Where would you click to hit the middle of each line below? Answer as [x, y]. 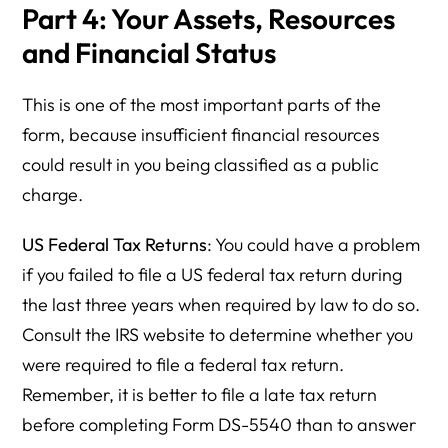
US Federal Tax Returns [115, 245]
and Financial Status [149, 53]
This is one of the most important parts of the [202, 105]
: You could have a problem [314, 245]
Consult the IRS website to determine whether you [218, 335]
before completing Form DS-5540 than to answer [219, 425]
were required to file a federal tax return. [183, 365]
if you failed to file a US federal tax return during [212, 275]
